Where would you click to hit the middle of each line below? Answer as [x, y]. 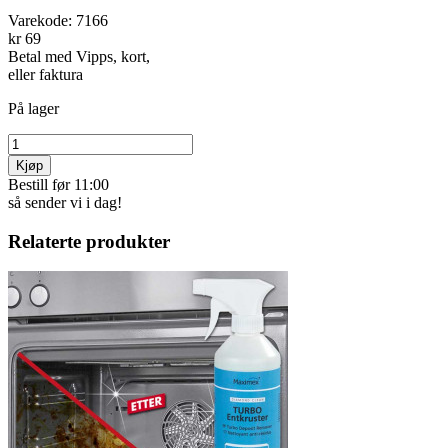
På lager [33, 108]
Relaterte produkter [89, 241]
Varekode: [42, 20]
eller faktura [45, 74]
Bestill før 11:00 [58, 184]
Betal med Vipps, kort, [79, 56]
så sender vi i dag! [65, 202]
